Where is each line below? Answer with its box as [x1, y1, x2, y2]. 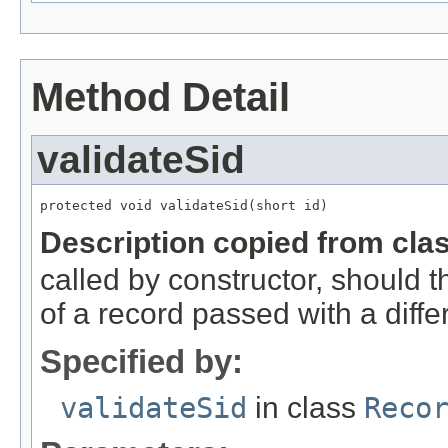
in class [247, 390, 364, 424]
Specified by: [40, 342, 243, 380]
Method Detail [31, 74, 290, 119]
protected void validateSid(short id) [40, 197, 328, 213]
